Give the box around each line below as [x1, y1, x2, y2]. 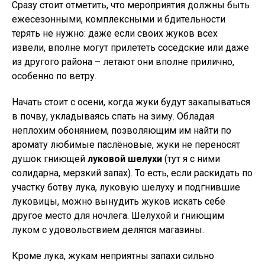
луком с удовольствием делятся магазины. [12, 224, 204, 235]
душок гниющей [12, 153, 88, 164]
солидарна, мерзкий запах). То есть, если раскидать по [12, 167, 253, 179]
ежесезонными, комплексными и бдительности [12, 14, 225, 25]
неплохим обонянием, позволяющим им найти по [12, 125, 231, 136]
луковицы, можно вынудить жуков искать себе [12, 196, 225, 207]
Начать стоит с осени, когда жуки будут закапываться [12, 96, 250, 108]
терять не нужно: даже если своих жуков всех [12, 28, 218, 39]
